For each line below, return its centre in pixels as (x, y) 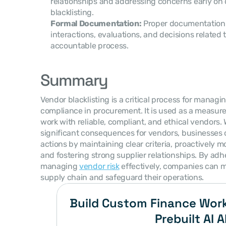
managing (60, 166)
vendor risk (99, 166)
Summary (74, 80)
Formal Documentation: (96, 23)
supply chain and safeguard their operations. (122, 177)
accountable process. (90, 46)
